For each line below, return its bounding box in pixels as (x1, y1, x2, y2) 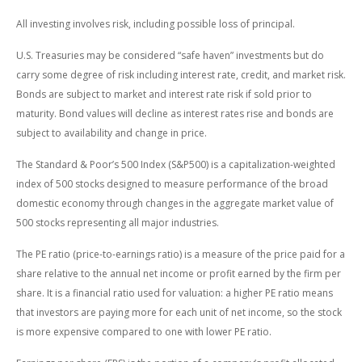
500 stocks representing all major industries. (16, 215, 219, 229)
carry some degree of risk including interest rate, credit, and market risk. (16, 67, 346, 82)
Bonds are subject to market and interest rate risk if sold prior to (16, 86, 312, 101)
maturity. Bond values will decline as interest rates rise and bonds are (16, 106, 334, 120)
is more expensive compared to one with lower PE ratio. (16, 324, 271, 339)
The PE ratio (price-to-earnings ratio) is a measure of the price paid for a (16, 246, 345, 261)
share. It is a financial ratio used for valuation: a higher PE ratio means (16, 285, 333, 300)
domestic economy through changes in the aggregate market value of (16, 196, 334, 210)
